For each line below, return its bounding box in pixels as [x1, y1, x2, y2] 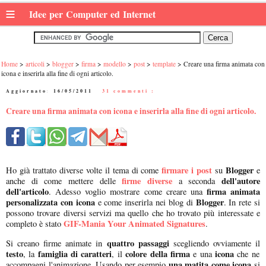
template [153, 59, 176, 68]
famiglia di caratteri [34, 247, 112, 260]
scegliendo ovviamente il [169, 237, 261, 249]
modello [103, 59, 126, 68]
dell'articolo [6, 185, 49, 198]
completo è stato [6, 218, 61, 230]
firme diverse [122, 175, 173, 188]
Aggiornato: [6, 87, 53, 94]
